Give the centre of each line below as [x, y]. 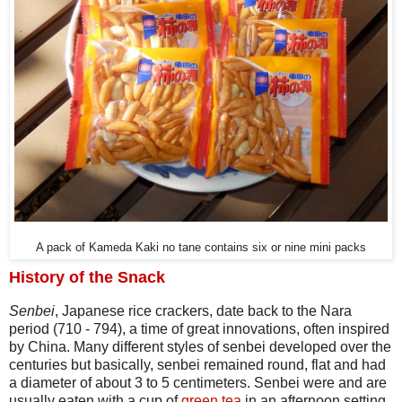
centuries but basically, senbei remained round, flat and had [197, 364]
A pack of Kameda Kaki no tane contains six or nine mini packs [201, 248]
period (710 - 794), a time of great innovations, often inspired [199, 328]
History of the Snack [87, 278]
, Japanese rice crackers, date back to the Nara [203, 310]
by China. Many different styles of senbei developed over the [200, 346]
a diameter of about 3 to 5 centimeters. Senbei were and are [198, 382]
